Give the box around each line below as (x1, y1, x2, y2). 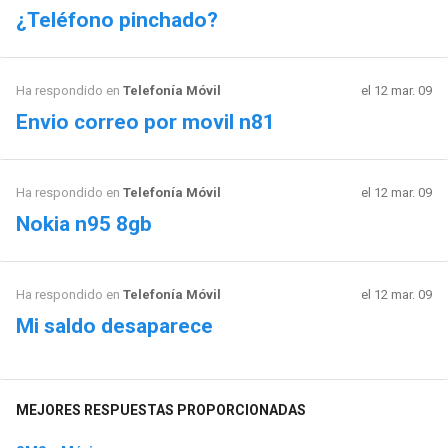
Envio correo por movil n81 (15, 109, 275, 134)
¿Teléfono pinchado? (15, 7, 218, 32)
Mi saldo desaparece (15, 313, 213, 338)
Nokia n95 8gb (15, 211, 152, 236)
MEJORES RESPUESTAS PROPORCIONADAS (15, 402, 306, 419)
